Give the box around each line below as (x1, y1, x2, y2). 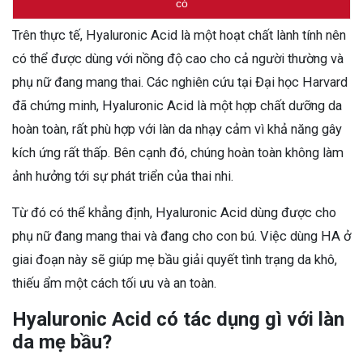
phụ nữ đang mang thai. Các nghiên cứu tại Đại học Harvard (12, 75, 348, 91)
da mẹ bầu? (12, 331, 112, 354)
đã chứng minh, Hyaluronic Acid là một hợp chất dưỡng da (12, 98, 342, 114)
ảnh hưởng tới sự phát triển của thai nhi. (12, 169, 237, 185)
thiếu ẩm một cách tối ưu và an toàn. (12, 275, 220, 292)
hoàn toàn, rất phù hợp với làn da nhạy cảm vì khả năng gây (12, 122, 342, 138)
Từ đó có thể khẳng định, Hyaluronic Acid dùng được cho (12, 205, 336, 221)
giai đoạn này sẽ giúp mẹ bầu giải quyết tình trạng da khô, (12, 252, 337, 268)
